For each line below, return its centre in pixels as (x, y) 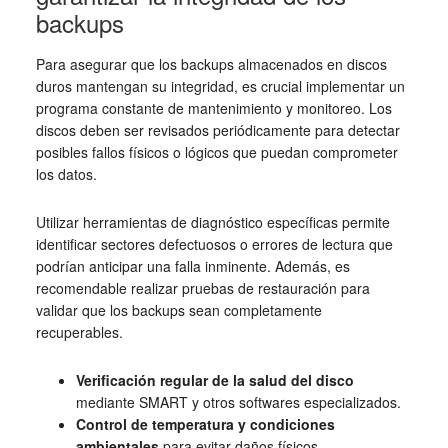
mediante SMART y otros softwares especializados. (238, 401)
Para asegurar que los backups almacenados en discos (211, 63)
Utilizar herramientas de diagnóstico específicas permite (212, 221)
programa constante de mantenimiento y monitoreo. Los (213, 107)
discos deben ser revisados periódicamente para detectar (217, 129)
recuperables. (79, 331)
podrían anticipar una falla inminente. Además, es (192, 265)
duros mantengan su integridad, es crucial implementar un (220, 85)
